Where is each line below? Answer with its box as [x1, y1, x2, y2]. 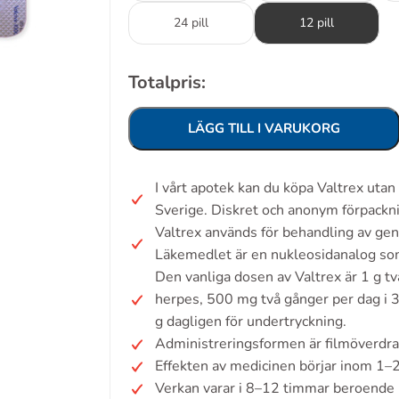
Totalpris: [128, 70, 206, 94]
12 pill [299, 14, 334, 31]
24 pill [174, 14, 208, 31]
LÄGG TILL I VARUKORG [188, 119, 340, 137]
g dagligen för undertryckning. [155, 312, 346, 331]
